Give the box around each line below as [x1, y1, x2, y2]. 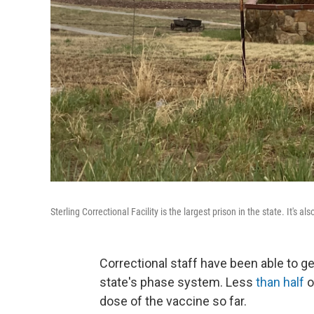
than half [256, 275, 304, 289]
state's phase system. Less [100, 275, 256, 289]
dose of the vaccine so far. [100, 294, 247, 308]
